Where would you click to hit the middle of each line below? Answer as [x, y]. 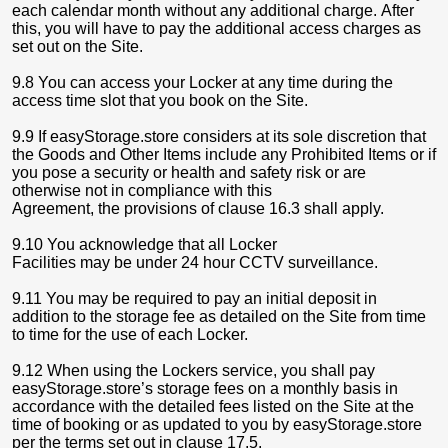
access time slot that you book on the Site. [160, 100]
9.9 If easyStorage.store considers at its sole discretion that [219, 136]
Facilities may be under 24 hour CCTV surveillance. [195, 262]
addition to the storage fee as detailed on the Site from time [219, 316]
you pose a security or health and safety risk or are [189, 172]
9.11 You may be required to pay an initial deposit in [194, 298]
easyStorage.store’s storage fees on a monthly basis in [205, 388]
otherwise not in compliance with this [142, 190]
